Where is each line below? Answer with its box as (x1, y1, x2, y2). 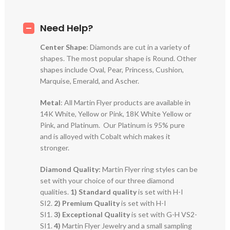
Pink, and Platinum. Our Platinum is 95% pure (40, 121, 185, 130)
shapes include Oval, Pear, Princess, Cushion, (40, 65, 184, 74)
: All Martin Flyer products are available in (61, 98, 191, 107)
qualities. (40, 187, 71, 197)
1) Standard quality (70, 187, 137, 197)
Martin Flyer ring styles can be (101, 165, 198, 174)
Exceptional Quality (62, 210, 130, 219)
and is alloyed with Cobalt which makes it (40, 132, 171, 141)
